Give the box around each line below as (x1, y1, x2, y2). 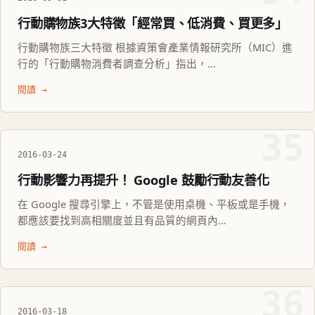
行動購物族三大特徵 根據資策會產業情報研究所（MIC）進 (18, 40, 292, 55)
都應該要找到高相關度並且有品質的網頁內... (18, 213, 226, 228)
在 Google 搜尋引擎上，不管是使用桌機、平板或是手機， (18, 197, 290, 212)
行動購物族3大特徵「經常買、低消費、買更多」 (18, 15, 288, 32)
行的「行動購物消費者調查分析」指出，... (18, 56, 216, 71)
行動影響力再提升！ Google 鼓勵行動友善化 (18, 172, 269, 189)
